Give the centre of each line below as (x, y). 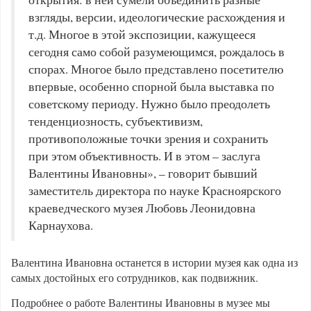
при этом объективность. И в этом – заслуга (144, 156)
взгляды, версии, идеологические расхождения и (157, 17)
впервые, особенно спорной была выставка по (151, 86)
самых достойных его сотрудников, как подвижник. (135, 277)
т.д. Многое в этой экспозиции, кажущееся (142, 34)
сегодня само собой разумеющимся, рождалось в (157, 52)
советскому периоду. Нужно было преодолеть (149, 104)
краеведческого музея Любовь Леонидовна (142, 208)
